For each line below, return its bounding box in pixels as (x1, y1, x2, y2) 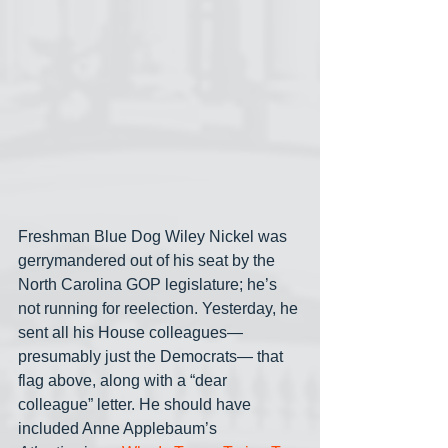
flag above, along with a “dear (18, 371, 231, 389)
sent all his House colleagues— (18, 323, 247, 341)
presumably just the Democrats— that (18, 347, 287, 365)
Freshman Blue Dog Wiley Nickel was (18, 227, 291, 245)
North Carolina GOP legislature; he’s (18, 275, 281, 293)
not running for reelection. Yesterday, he (18, 299, 302, 317)
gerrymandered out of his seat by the (18, 251, 279, 269)
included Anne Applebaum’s (18, 419, 221, 437)
